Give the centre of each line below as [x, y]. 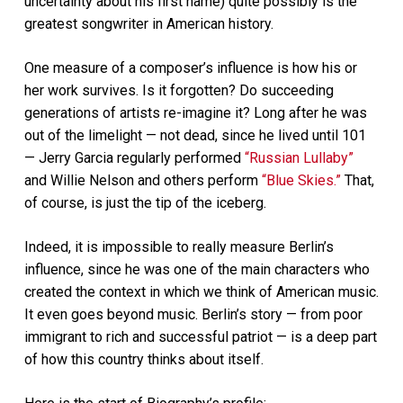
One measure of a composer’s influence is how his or [190, 67]
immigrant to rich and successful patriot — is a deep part [200, 336]
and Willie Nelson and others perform [143, 180]
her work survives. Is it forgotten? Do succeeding [179, 90]
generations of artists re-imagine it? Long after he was [195, 112]
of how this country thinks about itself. [143, 359]
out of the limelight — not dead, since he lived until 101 [195, 135]
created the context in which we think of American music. [201, 291]
